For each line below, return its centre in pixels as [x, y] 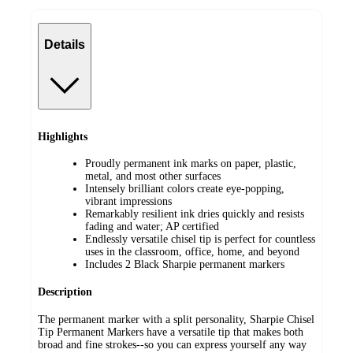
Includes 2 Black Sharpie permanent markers [185, 265]
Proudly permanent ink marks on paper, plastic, [191, 164]
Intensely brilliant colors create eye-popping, [185, 189]
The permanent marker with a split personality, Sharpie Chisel [176, 319]
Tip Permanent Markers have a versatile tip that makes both [171, 332]
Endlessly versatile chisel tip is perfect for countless [200, 240]
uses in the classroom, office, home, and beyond [192, 252]
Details [65, 44]
